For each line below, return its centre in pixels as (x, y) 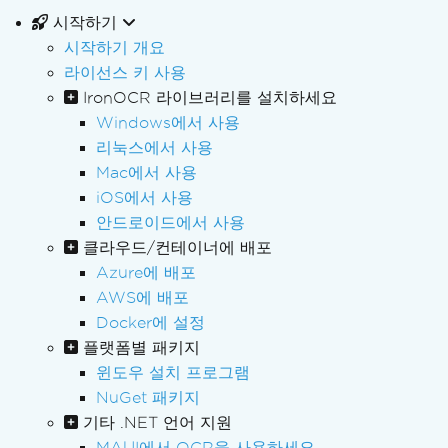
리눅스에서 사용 (154, 147)
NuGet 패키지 (148, 397)
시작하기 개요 (114, 47)
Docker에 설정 (150, 322)
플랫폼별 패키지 (141, 347)
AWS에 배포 (142, 297)
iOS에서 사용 (144, 197)
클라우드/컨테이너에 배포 (177, 247)
